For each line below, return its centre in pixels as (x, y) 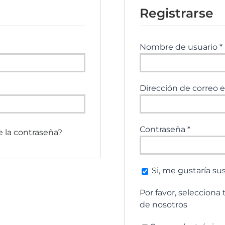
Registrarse (177, 13)
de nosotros (164, 205)
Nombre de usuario (180, 47)
